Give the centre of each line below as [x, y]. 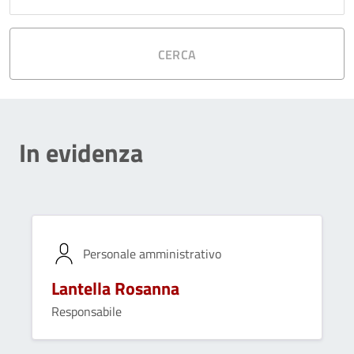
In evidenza [81, 153]
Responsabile [87, 311]
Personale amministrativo [152, 253]
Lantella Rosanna [115, 288]
